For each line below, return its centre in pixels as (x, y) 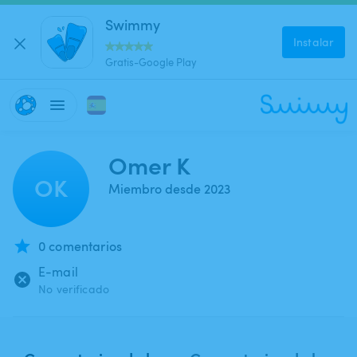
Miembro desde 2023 (169, 189)
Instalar (314, 41)
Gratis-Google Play (151, 62)
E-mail (58, 272)
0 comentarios (80, 246)
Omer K (149, 165)
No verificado (74, 289)
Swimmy (133, 24)
